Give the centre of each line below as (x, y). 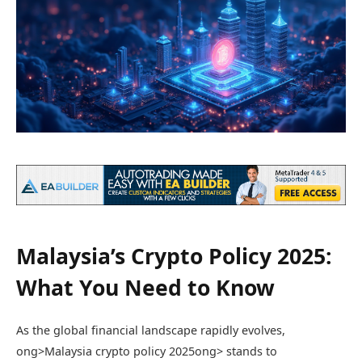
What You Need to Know (145, 288)
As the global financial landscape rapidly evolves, (151, 330)
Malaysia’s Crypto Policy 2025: (174, 257)
